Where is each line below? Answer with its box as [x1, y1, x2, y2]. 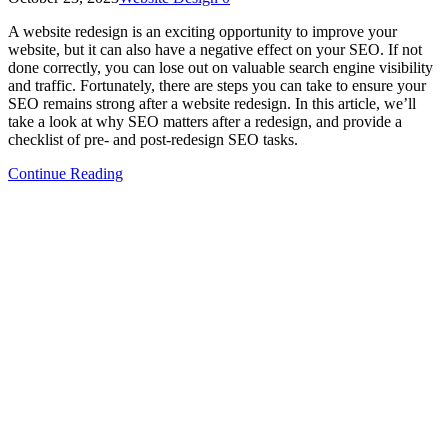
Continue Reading [8, 164, 123, 182]
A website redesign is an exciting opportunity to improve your [8, 22, 397, 40]
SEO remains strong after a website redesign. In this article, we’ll [8, 94, 416, 112]
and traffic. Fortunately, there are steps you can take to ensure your [8, 76, 426, 94]
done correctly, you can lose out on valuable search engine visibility [8, 58, 433, 76]
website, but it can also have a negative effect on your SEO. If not [8, 40, 422, 58]
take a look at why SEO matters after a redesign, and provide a [8, 112, 402, 130]
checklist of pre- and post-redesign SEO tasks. [8, 130, 298, 148]
